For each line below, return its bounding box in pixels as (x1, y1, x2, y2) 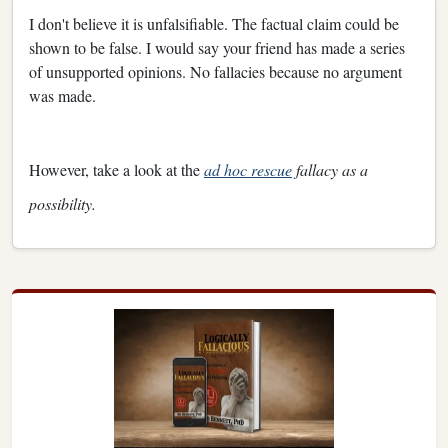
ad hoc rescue (204, 158, 292, 180)
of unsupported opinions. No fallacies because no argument (29, 60, 402, 82)
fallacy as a (292, 158, 368, 180)
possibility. (29, 192, 96, 214)
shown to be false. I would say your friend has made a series (29, 36, 405, 58)
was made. (29, 84, 96, 106)
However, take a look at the (29, 158, 204, 180)
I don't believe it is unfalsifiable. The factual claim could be (29, 12, 399, 34)
